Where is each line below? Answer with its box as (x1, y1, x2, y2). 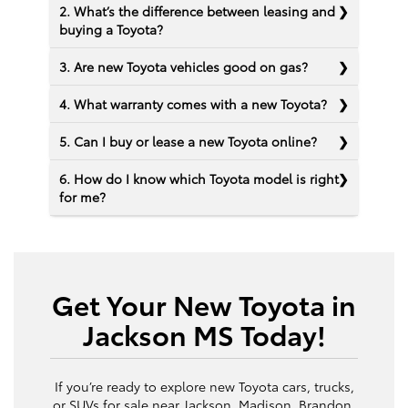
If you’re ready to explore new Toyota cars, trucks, (54, 377, 354, 396)
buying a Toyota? (59, 20, 163, 39)
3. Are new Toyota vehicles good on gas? (59, 57, 308, 76)
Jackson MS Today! (82, 314, 326, 354)
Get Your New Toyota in (52, 284, 356, 324)
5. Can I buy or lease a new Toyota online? (59, 132, 317, 151)
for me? (59, 188, 106, 207)
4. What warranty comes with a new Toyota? (59, 95, 327, 114)
